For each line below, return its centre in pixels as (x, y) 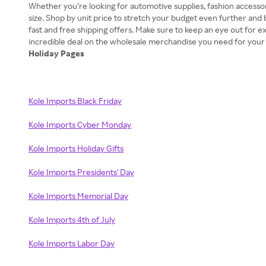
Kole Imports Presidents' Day (81, 172)
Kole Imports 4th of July (72, 220)
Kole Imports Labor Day (72, 243)
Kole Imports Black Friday (75, 101)
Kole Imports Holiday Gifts (76, 148)
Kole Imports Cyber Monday (80, 125)
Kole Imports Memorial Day (78, 196)
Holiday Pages (57, 53)
